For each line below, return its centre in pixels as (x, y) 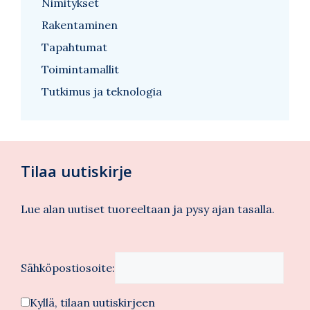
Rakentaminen (80, 25)
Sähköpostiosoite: (68, 267)
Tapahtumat (74, 47)
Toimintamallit (80, 69)
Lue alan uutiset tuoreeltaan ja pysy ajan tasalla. (148, 209)
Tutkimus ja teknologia (102, 91)
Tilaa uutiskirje (76, 171)
